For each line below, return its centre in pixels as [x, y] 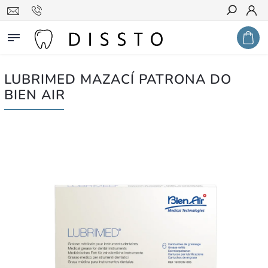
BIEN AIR [35, 95]
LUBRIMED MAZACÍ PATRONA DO [118, 79]
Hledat [240, 32]
